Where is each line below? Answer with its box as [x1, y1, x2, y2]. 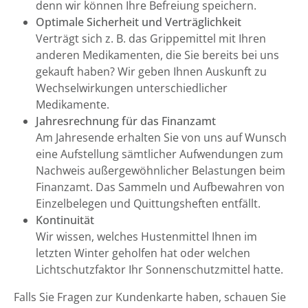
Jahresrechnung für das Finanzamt [36, 113, 216, 129]
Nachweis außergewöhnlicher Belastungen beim [36, 163, 285, 178]
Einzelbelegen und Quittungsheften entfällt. [36, 196, 261, 211]
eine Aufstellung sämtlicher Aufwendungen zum [36, 146, 283, 162]
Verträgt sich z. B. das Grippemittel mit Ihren [36, 31, 266, 46]
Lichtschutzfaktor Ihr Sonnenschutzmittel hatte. [36, 262, 283, 277]
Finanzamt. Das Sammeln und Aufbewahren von [36, 179, 285, 195]
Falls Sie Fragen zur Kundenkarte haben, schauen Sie [14, 289, 286, 305]
